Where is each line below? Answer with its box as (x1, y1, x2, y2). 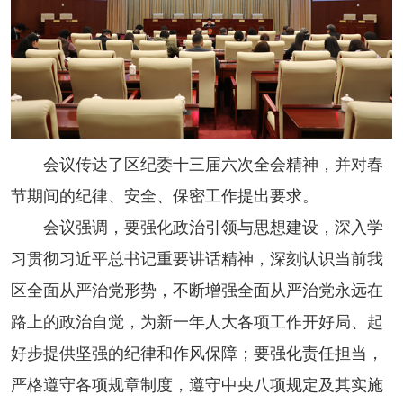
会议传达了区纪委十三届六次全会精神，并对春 (10, 155, 383, 174)
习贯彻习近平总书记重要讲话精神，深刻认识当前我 (10, 249, 383, 268)
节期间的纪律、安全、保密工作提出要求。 (10, 186, 318, 205)
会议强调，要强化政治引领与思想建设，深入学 (10, 218, 383, 237)
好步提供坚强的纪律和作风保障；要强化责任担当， (10, 344, 383, 363)
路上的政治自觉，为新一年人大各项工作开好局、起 (10, 312, 383, 331)
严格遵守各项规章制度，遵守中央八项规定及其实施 (10, 375, 383, 394)
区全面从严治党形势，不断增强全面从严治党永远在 (10, 281, 383, 300)
